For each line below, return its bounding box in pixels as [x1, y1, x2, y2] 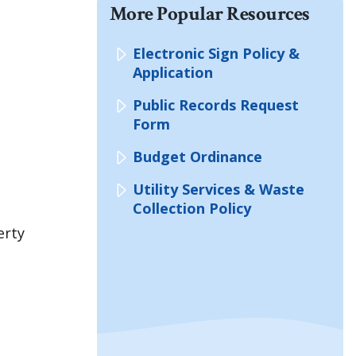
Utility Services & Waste [133, 180, 304, 199]
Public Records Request [133, 95, 299, 115]
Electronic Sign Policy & [133, 44, 300, 64]
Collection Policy [133, 199, 251, 219]
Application [133, 63, 213, 83]
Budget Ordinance [133, 147, 262, 167]
